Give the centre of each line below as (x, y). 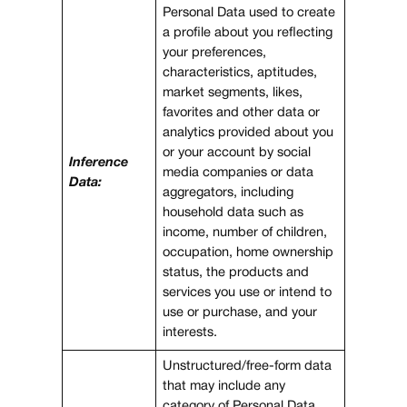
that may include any (224, 386)
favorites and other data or (242, 113)
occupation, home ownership (248, 253)
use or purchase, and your (240, 313)
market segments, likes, (233, 93)
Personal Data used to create (249, 13)
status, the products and (236, 273)
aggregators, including (228, 193)
